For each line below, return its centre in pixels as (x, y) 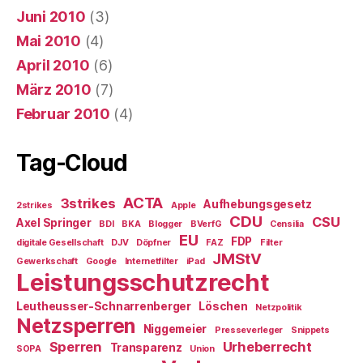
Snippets (310, 330)
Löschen (223, 306)
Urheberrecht (267, 347)
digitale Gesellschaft (60, 243)
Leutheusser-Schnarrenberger (104, 306)
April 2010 (53, 65)
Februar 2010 (63, 114)
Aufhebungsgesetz (258, 204)
